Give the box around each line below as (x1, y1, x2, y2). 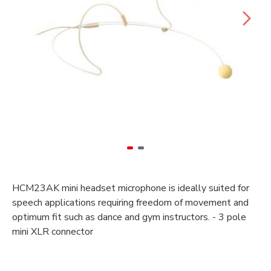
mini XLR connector (12, 225, 93, 238)
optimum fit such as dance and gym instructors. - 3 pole (12, 211, 246, 224)
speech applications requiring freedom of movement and (12, 196, 249, 209)
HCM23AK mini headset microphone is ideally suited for (12, 181, 249, 195)
